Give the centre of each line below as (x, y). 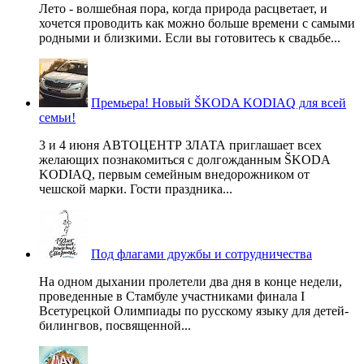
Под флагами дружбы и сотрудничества (201, 253)
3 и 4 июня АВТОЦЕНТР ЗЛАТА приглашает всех (180, 145)
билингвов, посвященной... (115, 325)
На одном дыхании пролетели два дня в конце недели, (191, 281)
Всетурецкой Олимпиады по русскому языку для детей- (194, 310)
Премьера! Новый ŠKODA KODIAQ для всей (219, 102)
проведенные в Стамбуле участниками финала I (172, 296)
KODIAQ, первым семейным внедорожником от (174, 174)
